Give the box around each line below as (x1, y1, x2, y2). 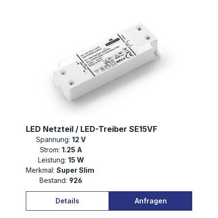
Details (55, 196, 79, 205)
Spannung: (36, 135, 70, 144)
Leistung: (37, 156, 66, 164)
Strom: (39, 145, 60, 154)
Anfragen (134, 196, 167, 205)
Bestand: (39, 176, 67, 185)
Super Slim (56, 166, 96, 175)
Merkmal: (26, 166, 54, 175)
